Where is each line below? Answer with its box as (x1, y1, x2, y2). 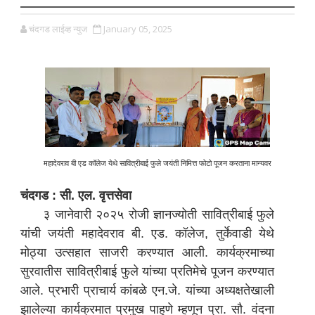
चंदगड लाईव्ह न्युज (28, 22, 87, 36)
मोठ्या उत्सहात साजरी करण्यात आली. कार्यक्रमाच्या (20, 245, 275, 260)
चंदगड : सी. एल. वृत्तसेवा (20, 188, 131, 203)
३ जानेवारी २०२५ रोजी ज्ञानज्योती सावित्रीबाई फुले (20, 207, 275, 222)
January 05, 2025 (103, 22, 172, 36)
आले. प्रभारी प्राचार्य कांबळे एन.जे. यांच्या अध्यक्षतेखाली (20, 283, 275, 298)
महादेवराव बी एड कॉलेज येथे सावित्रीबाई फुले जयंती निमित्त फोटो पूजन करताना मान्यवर (43, 157, 271, 169)
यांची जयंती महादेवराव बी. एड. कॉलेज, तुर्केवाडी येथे (20, 226, 275, 241)
